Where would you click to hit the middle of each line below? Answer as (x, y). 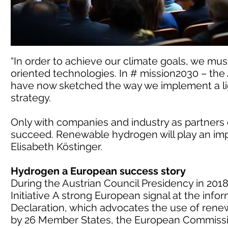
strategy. (32, 98)
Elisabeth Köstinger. (56, 147)
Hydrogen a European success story (98, 171)
